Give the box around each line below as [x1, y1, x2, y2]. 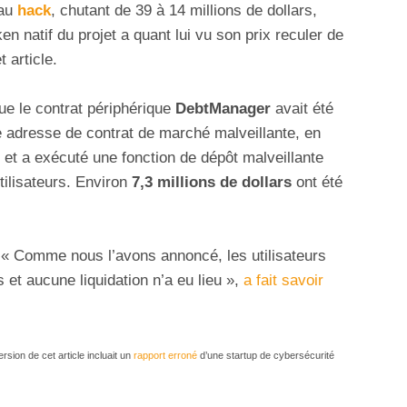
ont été [292, 174, 342, 192]
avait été [271, 100, 333, 118]
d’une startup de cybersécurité [197, 350, 334, 362]
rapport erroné [134, 350, 197, 362]
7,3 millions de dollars [132, 174, 292, 192]
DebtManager [175, 100, 271, 118]
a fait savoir [243, 272, 323, 290]
